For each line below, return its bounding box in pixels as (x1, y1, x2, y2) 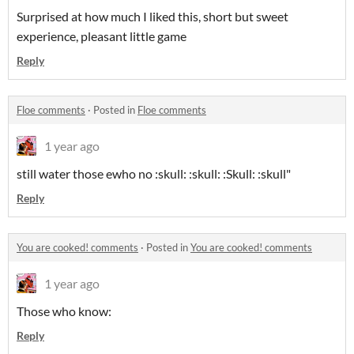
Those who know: (17, 303, 111, 318)
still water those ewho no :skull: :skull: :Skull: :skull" (17, 166, 291, 181)
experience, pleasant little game (17, 28, 186, 43)
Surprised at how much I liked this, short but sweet (17, 9, 288, 24)
